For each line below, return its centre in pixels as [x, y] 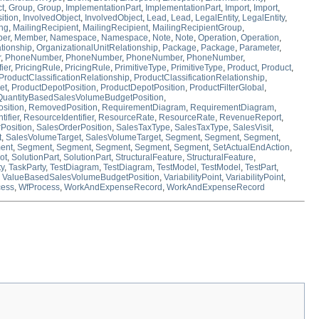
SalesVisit [252, 128]
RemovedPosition [63, 108]
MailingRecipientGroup [197, 28]
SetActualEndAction [251, 148]
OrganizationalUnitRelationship [97, 48]
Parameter [259, 48]
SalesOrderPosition [74, 128]
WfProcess [39, 188]
